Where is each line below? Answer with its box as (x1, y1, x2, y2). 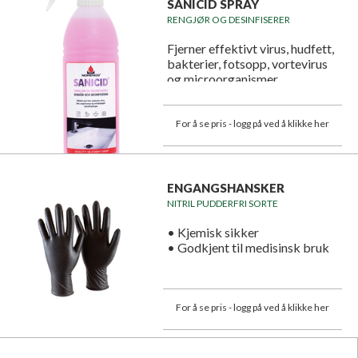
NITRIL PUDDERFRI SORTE (166, 197, 278, 210)
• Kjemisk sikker (166, 225, 259, 241)
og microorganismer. (166, 71, 280, 87)
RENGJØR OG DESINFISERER (166, 14, 290, 26)
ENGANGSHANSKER (166, 181, 284, 196)
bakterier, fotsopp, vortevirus (166, 56, 328, 72)
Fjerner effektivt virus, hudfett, (166, 41, 334, 57)
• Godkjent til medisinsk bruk (166, 240, 329, 256)
